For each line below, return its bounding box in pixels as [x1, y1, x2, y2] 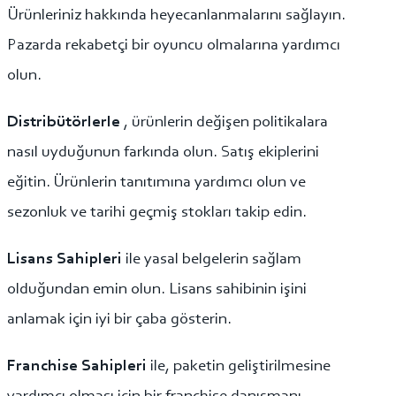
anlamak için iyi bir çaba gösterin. [7, 311, 232, 329]
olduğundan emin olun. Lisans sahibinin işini [7, 281, 307, 299]
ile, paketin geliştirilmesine [150, 358, 331, 376]
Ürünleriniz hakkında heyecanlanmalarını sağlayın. [7, 6, 346, 24]
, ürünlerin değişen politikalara [124, 113, 328, 131]
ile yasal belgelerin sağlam [126, 251, 301, 269]
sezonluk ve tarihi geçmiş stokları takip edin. [7, 203, 307, 221]
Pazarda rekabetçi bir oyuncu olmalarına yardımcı [7, 36, 340, 54]
